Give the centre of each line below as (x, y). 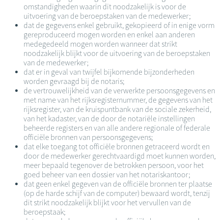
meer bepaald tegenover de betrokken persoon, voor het (114, 165)
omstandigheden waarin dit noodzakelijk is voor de (105, 6)
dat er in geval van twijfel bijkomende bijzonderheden (109, 72)
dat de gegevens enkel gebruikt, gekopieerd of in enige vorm (119, 25)
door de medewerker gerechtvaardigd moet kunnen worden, (120, 156)
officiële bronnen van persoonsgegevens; (88, 137)
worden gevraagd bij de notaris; (74, 81)
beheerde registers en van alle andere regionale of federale (117, 128)
